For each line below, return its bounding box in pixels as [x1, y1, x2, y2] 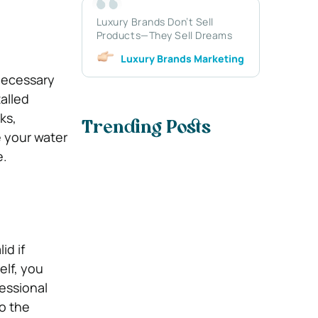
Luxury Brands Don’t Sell [96, 14, 214, 28]
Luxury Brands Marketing [120, 51, 244, 65]
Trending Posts [81, 120, 211, 138]
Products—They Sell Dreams [96, 28, 233, 42]
